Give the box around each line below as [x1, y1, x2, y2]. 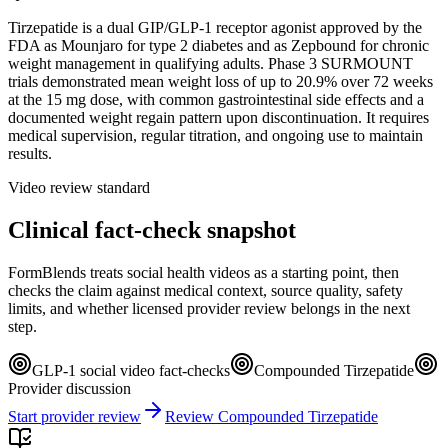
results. [8, 144, 52, 162]
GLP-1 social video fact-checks [32, 361, 230, 379]
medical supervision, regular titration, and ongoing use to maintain [8, 126, 423, 144]
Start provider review [8, 407, 141, 425]
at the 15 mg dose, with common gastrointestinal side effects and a [8, 90, 424, 108]
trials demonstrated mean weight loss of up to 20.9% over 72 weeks [8, 72, 433, 90]
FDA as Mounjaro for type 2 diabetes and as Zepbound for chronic [8, 36, 429, 54]
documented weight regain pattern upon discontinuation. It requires [8, 108, 429, 126]
